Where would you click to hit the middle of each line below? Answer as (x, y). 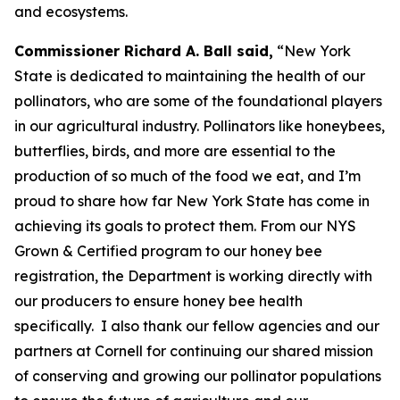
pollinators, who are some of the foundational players (198, 101)
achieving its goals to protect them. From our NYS (185, 226)
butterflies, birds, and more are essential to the (175, 151)
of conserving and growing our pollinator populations (198, 376)
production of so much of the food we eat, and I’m (187, 176)
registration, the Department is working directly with (193, 276)
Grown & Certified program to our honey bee (168, 251)
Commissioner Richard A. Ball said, (144, 51)
